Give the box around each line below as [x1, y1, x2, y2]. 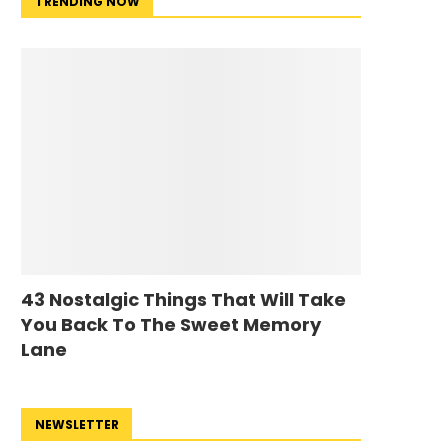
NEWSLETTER [35, 415, 119, 433]
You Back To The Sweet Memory [21, 311, 321, 337]
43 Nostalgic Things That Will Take [21, 286, 346, 312]
